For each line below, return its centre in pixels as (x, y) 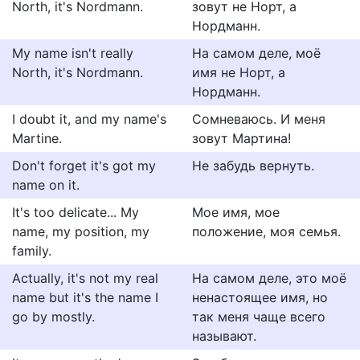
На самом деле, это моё (269, 278)
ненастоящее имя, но (260, 297)
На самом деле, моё (256, 53)
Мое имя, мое (236, 212)
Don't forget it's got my (84, 166)
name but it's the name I (85, 297)
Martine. (37, 138)
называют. (224, 336)
